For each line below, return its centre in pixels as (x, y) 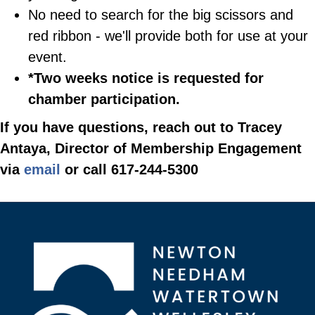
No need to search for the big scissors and (161, 15)
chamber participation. (104, 99)
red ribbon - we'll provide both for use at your (168, 36)
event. (47, 57)
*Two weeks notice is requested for (146, 78)
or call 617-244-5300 (129, 170)
